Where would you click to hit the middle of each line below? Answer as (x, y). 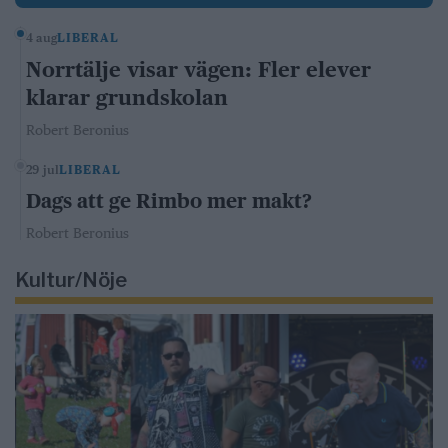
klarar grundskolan (127, 97)
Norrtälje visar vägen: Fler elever (198, 69)
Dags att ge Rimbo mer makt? (169, 200)
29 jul (43, 169)
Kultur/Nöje (71, 279)
